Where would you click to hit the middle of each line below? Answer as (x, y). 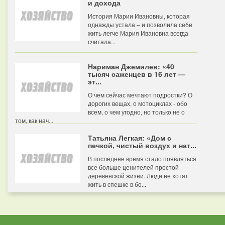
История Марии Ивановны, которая (139, 16)
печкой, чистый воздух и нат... (142, 145)
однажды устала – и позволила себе (140, 24)
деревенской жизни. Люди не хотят (138, 176)
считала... (102, 41)
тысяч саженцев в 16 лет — (137, 74)
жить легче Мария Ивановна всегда (138, 33)
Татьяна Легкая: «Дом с (130, 138)
